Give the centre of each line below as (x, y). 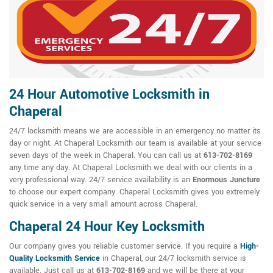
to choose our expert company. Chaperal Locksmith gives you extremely (134, 192)
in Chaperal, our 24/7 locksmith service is (173, 259)
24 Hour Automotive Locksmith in (109, 95)
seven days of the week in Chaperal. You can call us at (106, 156)
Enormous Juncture (226, 180)
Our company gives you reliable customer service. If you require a (125, 246)
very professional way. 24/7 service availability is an (101, 180)
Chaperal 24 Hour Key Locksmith (107, 227)
